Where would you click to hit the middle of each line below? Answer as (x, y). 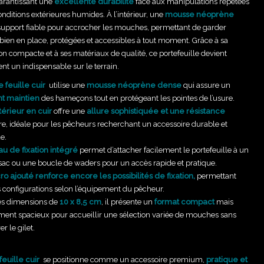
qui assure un (206, 85)
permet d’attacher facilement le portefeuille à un (163, 150)
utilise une (67, 85)
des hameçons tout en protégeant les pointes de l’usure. (137, 98)
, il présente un (128, 202)
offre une (68, 111)
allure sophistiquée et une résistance (155, 111)
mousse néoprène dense (134, 85)
